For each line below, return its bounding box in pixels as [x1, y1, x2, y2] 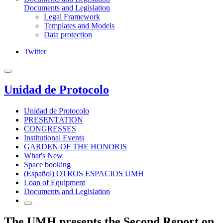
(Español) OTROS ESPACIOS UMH [24, 169, 144, 178]
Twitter [24, 47, 46, 56]
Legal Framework [44, 12, 100, 21]
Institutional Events [24, 133, 84, 142]
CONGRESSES [24, 124, 76, 133]
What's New [24, 151, 63, 160]
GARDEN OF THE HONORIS [24, 142, 127, 151]
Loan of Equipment [24, 178, 85, 187]
